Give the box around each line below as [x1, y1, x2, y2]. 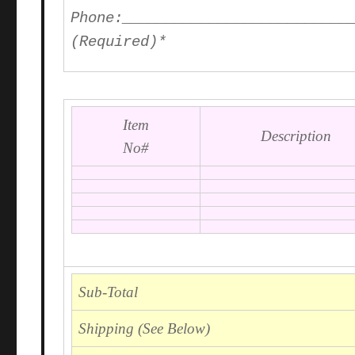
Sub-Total [78, 283, 139, 300]
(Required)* [71, 33, 167, 52]
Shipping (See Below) [78, 319, 211, 337]
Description [257, 127, 336, 144]
